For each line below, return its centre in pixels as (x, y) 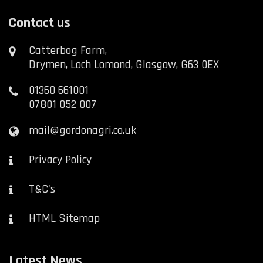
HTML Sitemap (65, 219)
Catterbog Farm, (68, 51)
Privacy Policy (60, 160)
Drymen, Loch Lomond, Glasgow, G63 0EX (124, 65)
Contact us (40, 23)
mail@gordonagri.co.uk (83, 131)
